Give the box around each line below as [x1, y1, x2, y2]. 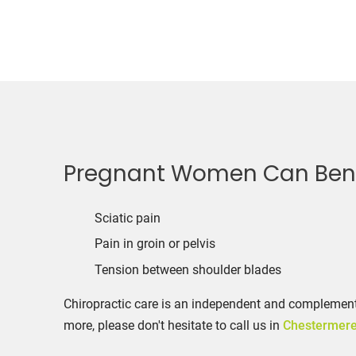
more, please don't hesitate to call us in [64, 318, 280, 333]
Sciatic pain [91, 211, 161, 226]
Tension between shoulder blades [91, 262, 281, 277]
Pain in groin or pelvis [91, 236, 215, 251]
